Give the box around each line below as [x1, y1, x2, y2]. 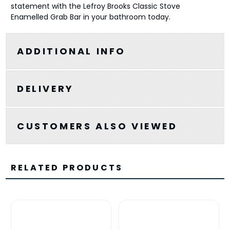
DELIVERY [16, 82, 74, 95]
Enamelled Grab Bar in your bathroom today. [10, 11, 170, 22]
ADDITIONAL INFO [16, 44, 126, 57]
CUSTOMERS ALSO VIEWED [16, 119, 178, 132]
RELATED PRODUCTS [10, 161, 123, 174]
